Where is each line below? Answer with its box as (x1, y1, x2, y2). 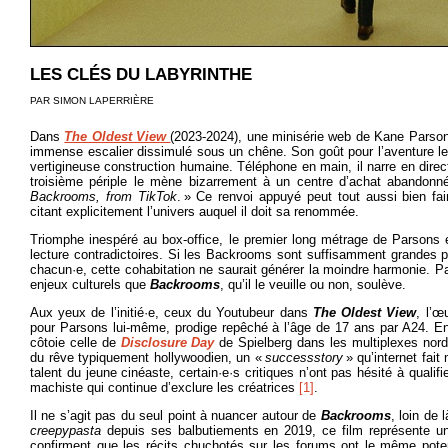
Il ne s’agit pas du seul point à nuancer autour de (30, 408, 321, 423)
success (264, 350, 314, 365)
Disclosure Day (120, 335, 215, 350)
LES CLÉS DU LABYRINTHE (30, 65, 252, 84)
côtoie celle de (30, 335, 121, 350)
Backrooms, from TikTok (30, 189, 177, 204)
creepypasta (30, 423, 107, 438)
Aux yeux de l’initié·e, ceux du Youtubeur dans (30, 305, 313, 320)
